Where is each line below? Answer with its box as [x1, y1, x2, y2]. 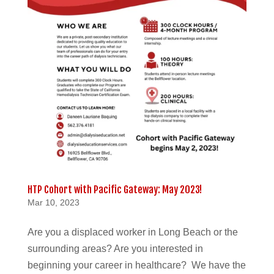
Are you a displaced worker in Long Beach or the [27, 226, 238, 237]
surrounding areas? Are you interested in [27, 243, 203, 254]
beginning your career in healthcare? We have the [27, 259, 246, 270]
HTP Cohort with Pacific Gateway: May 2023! [27, 183, 202, 196]
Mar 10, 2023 [27, 197, 80, 207]
